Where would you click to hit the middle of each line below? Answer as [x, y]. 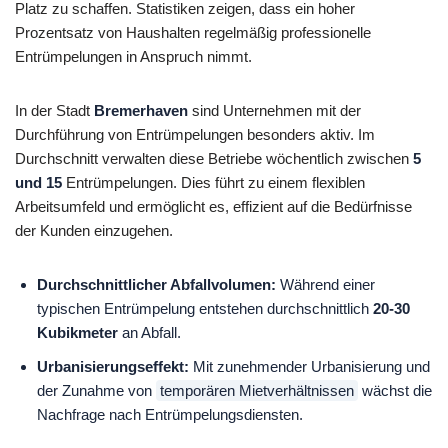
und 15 [38, 183]
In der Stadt [54, 111]
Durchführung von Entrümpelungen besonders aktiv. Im [195, 135]
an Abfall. [150, 333]
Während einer [326, 285]
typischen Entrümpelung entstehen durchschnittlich [205, 309]
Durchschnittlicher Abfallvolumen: [157, 285]
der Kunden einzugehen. [94, 231]
